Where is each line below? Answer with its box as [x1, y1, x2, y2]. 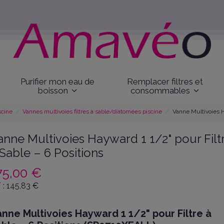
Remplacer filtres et [126, 76, 203, 86]
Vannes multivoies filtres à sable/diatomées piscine [22, 108, 162, 115]
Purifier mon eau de [20, 76, 94, 86]
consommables [130, 85, 192, 95]
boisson [37, 85, 70, 95]
